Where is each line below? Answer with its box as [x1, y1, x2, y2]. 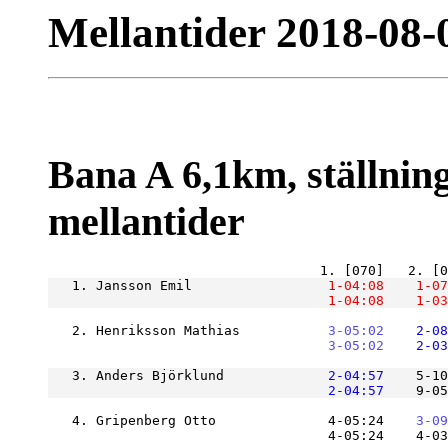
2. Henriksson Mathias [48, 323, 296, 339]
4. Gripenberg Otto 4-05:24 [48, 413, 384, 429]
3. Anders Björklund [48, 368, 296, 384]
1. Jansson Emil [48, 278, 296, 294]
